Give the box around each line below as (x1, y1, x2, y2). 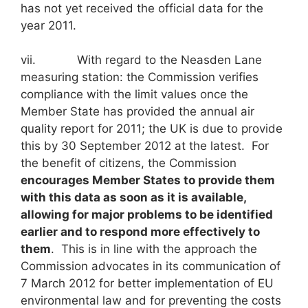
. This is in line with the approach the (51, 242, 257, 256)
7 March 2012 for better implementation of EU (21, 276, 274, 291)
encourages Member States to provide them (21, 173, 275, 188)
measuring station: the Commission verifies (21, 70, 258, 85)
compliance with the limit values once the (21, 87, 248, 102)
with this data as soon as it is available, (21, 190, 246, 205)
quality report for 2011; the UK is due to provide (21, 122, 283, 136)
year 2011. (21, 18, 76, 32)
